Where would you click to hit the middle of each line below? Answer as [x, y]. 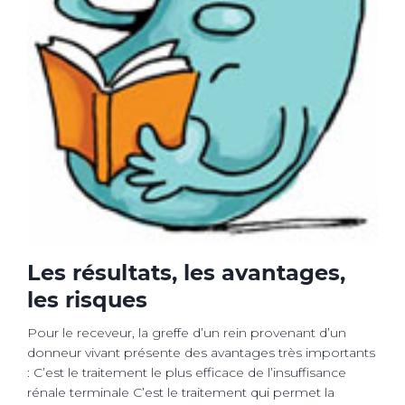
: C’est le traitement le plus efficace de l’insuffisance [187, 372]
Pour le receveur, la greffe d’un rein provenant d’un [187, 332]
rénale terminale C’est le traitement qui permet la [181, 392]
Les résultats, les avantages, [186, 272]
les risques [87, 299]
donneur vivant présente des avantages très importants [201, 352]
